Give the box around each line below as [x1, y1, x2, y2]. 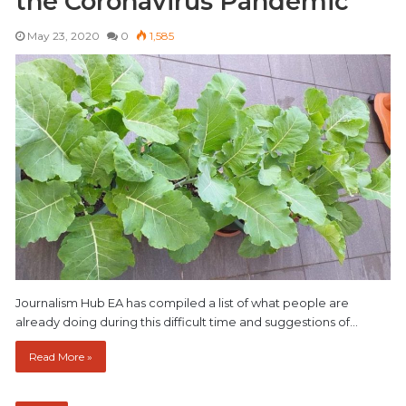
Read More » [29, 350, 92, 364]
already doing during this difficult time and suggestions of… [15, 314, 358, 330]
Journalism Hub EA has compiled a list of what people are [15, 295, 349, 311]
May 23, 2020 [27, 28, 100, 43]
